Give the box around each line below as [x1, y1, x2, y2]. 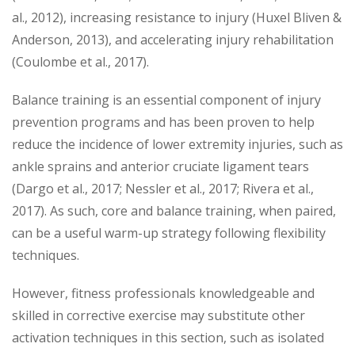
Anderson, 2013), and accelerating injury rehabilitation [12, 30, 334, 48]
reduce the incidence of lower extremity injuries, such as [12, 135, 343, 153]
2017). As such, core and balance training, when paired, [12, 201, 336, 219]
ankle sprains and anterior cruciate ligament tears [12, 157, 309, 175]
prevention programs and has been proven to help [12, 113, 315, 131]
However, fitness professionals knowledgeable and [12, 284, 315, 302]
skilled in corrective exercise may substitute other [12, 306, 305, 324]
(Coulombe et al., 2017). [12, 52, 149, 71]
